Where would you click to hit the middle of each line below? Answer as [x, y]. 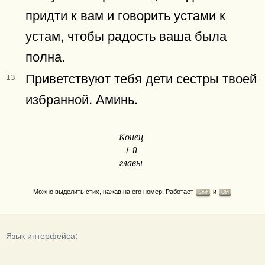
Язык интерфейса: [42, 235]
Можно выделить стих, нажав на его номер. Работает [114, 191]
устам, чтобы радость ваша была [126, 35]
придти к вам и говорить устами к [125, 14]
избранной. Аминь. [82, 98]
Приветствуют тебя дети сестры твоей [141, 77]
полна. [45, 55]
